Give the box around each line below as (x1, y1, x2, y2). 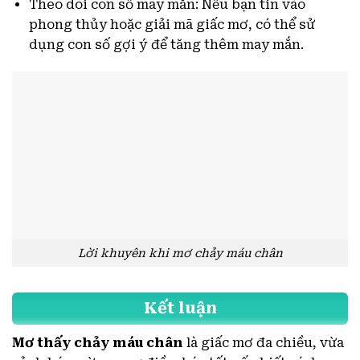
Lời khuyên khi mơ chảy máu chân (77, 246, 283, 260)
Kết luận (143, 299, 217, 318)
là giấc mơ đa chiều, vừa (183, 334, 344, 350)
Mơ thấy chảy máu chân (12, 334, 183, 350)
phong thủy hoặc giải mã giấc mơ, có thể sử (28, 17, 315, 33)
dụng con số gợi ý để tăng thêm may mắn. (28, 37, 304, 53)
